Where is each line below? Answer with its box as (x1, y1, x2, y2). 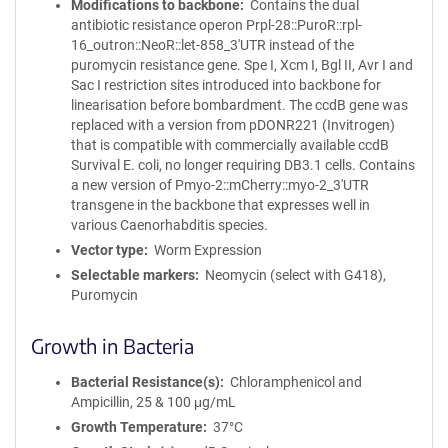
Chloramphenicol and (229, 374, 362, 390)
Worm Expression (153, 242, 262, 258)
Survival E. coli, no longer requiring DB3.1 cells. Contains (71, 157, 415, 173)
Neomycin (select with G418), (204, 267, 386, 283)
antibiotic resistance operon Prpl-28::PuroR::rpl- (71, 17, 362, 33)
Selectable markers (71, 267, 195, 283)
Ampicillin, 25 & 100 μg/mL (71, 394, 236, 410)
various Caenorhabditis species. (71, 217, 268, 233)
